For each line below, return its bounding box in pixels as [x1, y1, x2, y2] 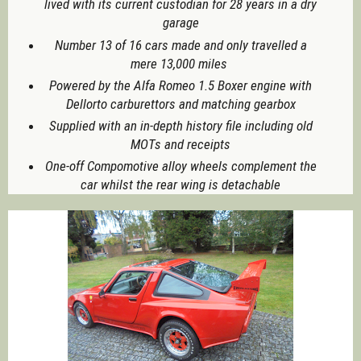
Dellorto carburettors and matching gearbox [65, 95, 296, 112]
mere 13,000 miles [131, 55, 230, 72]
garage [162, 15, 199, 31]
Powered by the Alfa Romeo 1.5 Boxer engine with [49, 77, 312, 93]
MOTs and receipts [131, 136, 230, 152]
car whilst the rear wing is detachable [81, 176, 280, 193]
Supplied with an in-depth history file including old [48, 118, 313, 134]
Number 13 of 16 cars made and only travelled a [54, 36, 307, 53]
